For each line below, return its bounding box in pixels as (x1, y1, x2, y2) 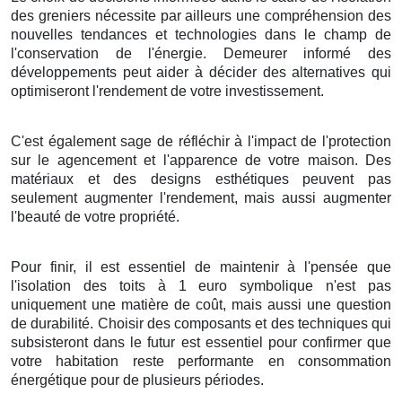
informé (303, 45, 352, 61)
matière (121, 296, 169, 312)
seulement (11, 189, 77, 205)
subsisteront (11, 334, 88, 350)
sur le (11, 152, 57, 168)
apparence (169, 152, 238, 168)
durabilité (31, 315, 91, 331)
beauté (17, 208, 61, 224)
